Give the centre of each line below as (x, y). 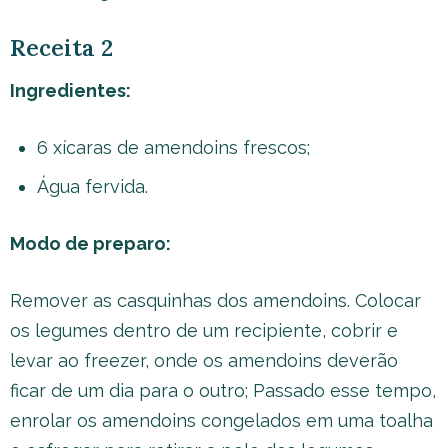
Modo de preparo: (90, 243)
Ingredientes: (70, 90)
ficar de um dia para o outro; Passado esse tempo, (223, 390)
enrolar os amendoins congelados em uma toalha (221, 420)
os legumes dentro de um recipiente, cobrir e (204, 330)
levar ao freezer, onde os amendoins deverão (204, 360)
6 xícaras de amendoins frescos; (173, 147)
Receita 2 (61, 47)
